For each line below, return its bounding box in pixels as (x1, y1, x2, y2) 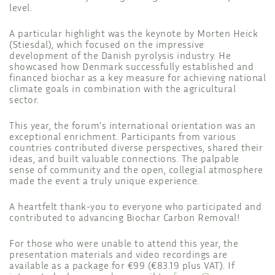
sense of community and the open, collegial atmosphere (9, 167, 263, 175)
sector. (9, 97, 39, 105)
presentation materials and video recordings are (9, 252, 228, 260)
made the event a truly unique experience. (9, 178, 199, 186)
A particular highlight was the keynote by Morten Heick (9, 31, 258, 39)
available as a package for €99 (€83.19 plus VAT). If (9, 263, 234, 271)
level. (9, 5, 32, 13)
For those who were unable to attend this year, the (9, 241, 238, 249)
